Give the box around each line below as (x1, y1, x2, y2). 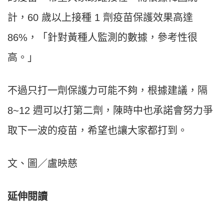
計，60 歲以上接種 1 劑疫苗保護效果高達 (7, 12, 193, 23)
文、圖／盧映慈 (7, 158, 77, 169)
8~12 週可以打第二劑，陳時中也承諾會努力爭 (7, 105, 213, 116)
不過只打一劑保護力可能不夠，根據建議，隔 (7, 85, 207, 96)
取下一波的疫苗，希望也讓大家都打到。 (7, 125, 187, 136)
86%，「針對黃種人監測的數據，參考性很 (7, 32, 197, 43)
